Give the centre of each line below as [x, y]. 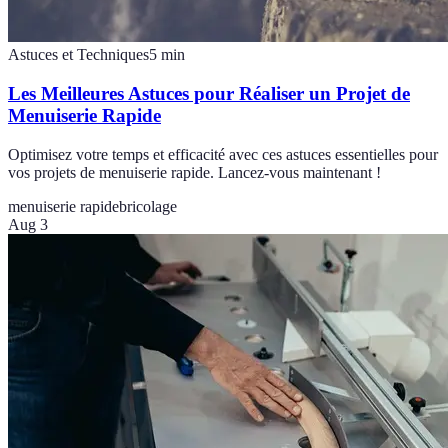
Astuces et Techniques [78, 55]
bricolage [148, 206]
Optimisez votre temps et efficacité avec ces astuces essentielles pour [223, 154]
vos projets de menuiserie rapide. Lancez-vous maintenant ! [194, 172]
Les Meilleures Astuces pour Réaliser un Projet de [209, 93]
